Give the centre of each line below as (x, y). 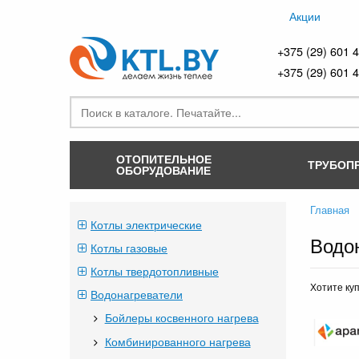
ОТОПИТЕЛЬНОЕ (163, 158)
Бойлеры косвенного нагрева (182, 317)
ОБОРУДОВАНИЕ (163, 169)
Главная (330, 210)
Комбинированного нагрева (177, 341)
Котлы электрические (146, 224)
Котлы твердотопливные (155, 271)
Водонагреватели (137, 294)
